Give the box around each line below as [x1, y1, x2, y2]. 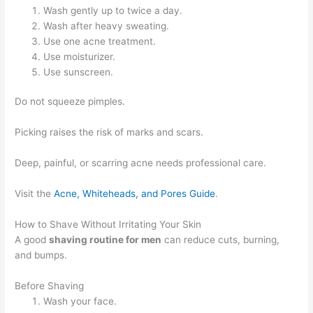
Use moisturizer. [43, 50, 116, 62]
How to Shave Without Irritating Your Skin [15, 218, 202, 230]
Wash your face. [43, 295, 117, 307]
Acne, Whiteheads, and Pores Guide [54, 188, 216, 200]
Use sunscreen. [43, 66, 114, 78]
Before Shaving [15, 279, 85, 291]
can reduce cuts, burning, [161, 233, 280, 245]
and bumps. [15, 249, 68, 261]
